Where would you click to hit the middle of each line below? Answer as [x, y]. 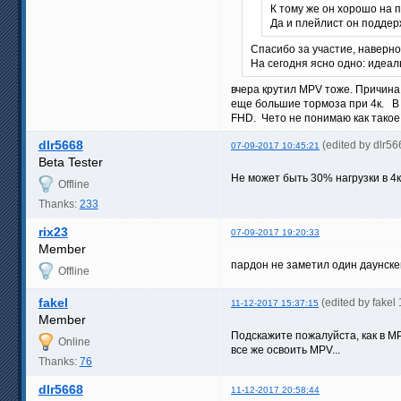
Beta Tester [70, 162]
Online [74, 341]
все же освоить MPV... [286, 350]
